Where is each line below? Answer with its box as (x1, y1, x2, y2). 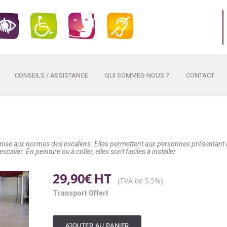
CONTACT (186, 71, 214, 79)
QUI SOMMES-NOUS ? (105, 71, 169, 79)
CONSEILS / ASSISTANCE (15, 71, 88, 79)
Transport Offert (53, 189, 108, 197)
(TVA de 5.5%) (118, 176, 163, 185)
